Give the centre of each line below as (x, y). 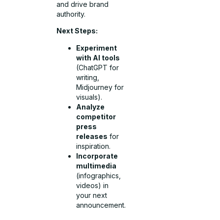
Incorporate (97, 156)
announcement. (101, 205)
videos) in (93, 185)
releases (92, 136)
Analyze (91, 107)
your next (92, 195)
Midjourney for (100, 87)
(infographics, (99, 175)
